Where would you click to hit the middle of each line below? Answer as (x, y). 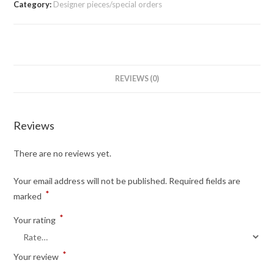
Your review (37, 257)
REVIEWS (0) (137, 79)
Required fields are (205, 181)
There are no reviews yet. (63, 154)
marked (29, 196)
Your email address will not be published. (91, 181)
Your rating (36, 220)
